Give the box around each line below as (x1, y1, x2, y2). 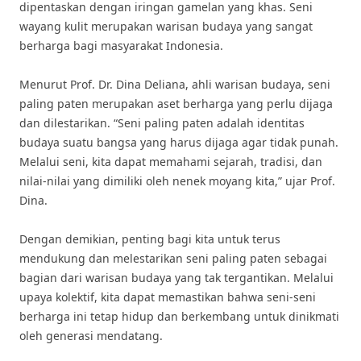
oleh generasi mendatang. (19, 328, 163, 343)
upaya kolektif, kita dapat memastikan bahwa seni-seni (19, 289, 316, 305)
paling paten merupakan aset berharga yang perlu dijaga (19, 96, 333, 111)
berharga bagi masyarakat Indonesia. (19, 38, 223, 53)
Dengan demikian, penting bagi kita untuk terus (19, 231, 280, 247)
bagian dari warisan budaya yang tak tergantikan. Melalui (19, 270, 334, 285)
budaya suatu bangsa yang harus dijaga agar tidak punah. (19, 135, 338, 150)
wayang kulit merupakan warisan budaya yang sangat (19, 19, 313, 34)
